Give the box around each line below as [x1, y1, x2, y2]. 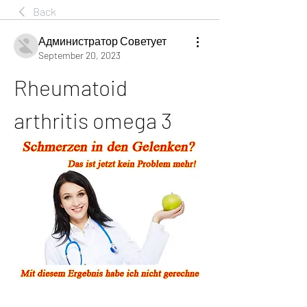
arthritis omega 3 [14, 107, 172, 133]
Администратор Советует [38, 34, 167, 47]
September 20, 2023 [38, 49, 121, 61]
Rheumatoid [14, 74, 127, 100]
